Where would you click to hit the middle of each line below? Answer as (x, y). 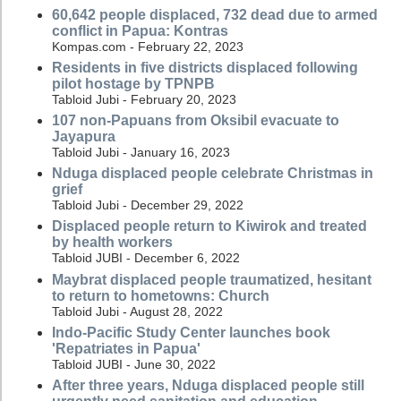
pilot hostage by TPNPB (133, 83)
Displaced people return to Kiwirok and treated (209, 226)
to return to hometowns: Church (161, 295)
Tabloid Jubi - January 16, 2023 (141, 153)
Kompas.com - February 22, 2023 (148, 46)
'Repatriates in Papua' (126, 348)
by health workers (112, 243)
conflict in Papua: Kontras (140, 30)
